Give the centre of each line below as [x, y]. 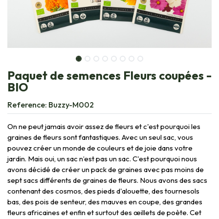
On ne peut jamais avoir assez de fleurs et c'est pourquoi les [104, 126]
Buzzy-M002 [71, 104]
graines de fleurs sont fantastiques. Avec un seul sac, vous [100, 137]
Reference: [28, 104]
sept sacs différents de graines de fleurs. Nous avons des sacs [107, 180]
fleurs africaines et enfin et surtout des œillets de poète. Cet [104, 212]
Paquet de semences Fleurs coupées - [109, 75]
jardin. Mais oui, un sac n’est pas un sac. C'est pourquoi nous [102, 158]
